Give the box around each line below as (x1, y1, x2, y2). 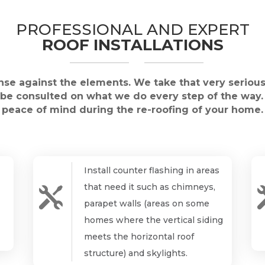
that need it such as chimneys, (83, 182, 215, 193)
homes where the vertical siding (83, 215, 223, 226)
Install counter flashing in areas (83, 165, 219, 176)
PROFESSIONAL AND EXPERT (15, 20, 250, 39)
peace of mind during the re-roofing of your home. (2, 104, 263, 116)
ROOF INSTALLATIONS (41, 35, 224, 54)
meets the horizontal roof (83, 231, 194, 243)
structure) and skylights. (83, 248, 188, 259)
